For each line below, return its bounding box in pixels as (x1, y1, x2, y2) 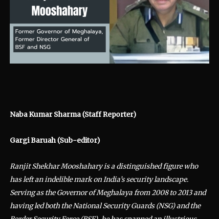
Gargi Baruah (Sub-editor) (10, 135, 100, 145)
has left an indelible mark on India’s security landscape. (10, 175, 189, 184)
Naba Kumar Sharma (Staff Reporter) (10, 109, 136, 119)
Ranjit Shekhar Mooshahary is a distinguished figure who (10, 161, 198, 171)
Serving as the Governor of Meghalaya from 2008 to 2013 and (10, 188, 206, 197)
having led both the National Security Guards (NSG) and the (10, 201, 200, 210)
